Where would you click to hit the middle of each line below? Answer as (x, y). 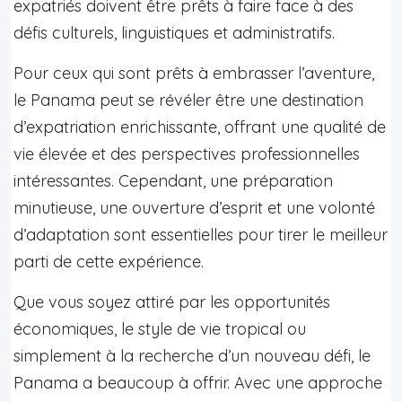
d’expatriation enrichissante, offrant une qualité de (200, 127)
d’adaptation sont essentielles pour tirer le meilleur (201, 234)
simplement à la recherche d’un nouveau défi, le (192, 355)
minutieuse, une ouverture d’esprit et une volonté (194, 207)
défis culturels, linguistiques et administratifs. (174, 32)
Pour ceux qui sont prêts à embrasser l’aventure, (194, 73)
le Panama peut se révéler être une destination (188, 100)
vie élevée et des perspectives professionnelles (187, 153)
